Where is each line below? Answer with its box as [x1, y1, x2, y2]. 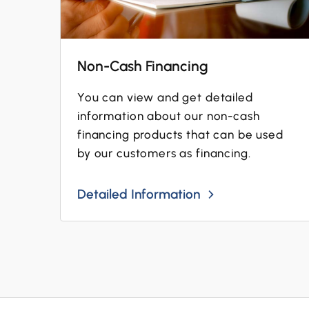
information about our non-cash [77, 109, 260, 123]
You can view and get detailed [77, 90, 253, 104]
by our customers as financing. [77, 146, 251, 160]
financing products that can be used [77, 128, 283, 141]
